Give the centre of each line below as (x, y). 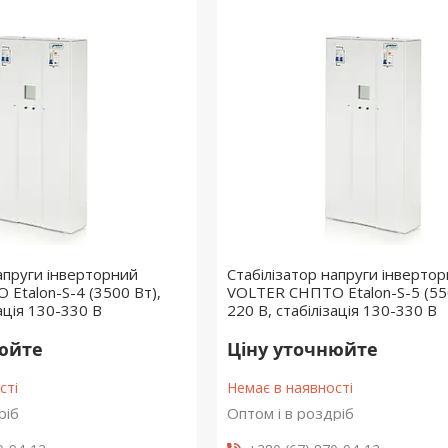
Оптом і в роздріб (290, 413)
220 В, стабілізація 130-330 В (331, 310)
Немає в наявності (289, 387)
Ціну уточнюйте (302, 349)
